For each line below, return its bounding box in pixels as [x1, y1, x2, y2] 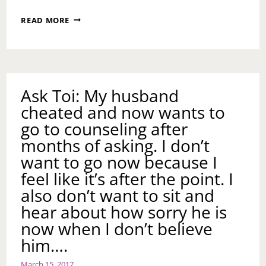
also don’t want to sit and [21, 183, 215, 207]
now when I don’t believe [21, 217, 213, 240]
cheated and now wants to [21, 100, 226, 123]
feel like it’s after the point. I [21, 167, 234, 190]
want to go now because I [21, 150, 218, 173]
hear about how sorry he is [21, 200, 227, 223]
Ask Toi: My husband [21, 84, 179, 107]
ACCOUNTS [69, 23, 115, 34]
